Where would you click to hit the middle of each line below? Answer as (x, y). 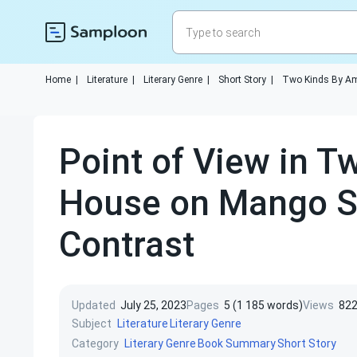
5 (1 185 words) (263, 305)
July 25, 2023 (153, 305)
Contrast (127, 245)
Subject (92, 323)
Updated (94, 305)
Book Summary (237, 343)
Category (95, 343)
